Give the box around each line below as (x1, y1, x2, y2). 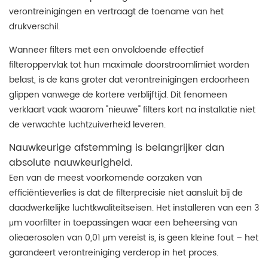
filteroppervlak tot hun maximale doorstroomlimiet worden (9, 58, 249, 72)
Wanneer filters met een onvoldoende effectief (9, 43, 204, 57)
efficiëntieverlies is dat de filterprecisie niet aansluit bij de (9, 186, 243, 200)
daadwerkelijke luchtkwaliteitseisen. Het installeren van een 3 (9, 201, 259, 215)
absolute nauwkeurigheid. (9, 155, 133, 171)
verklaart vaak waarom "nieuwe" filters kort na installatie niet (9, 103, 255, 117)
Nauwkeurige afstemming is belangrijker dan (9, 140, 224, 156)
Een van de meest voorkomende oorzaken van (9, 171, 202, 185)
